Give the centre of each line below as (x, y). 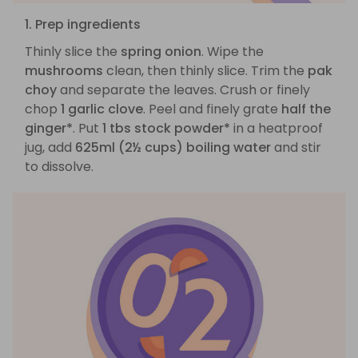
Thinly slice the (73, 52)
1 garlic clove (102, 109)
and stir (296, 148)
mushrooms (64, 71)
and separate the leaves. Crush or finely (183, 90)
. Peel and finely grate (212, 109)
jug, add (50, 148)
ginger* (49, 129)
